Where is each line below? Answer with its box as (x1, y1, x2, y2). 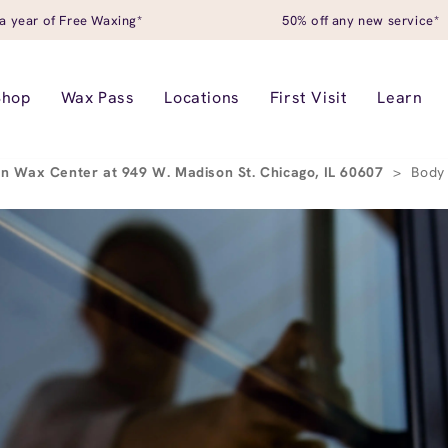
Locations (164, 87, 240, 108)
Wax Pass (60, 87, 135, 108)
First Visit (269, 87, 348, 108)
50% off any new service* (282, 11, 440, 29)
